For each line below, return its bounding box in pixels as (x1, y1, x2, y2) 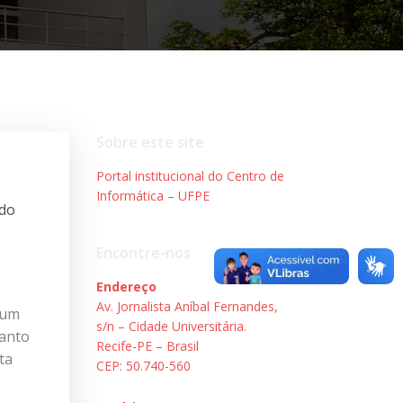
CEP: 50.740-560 (95, 356, 191, 374)
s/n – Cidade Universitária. (95, 317, 246, 335)
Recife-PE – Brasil (95, 336, 199, 354)
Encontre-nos (95, 242, 191, 263)
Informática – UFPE (95, 186, 210, 204)
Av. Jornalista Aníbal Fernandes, (95, 297, 278, 315)
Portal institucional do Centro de (95, 166, 284, 184)
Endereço (95, 277, 157, 295)
